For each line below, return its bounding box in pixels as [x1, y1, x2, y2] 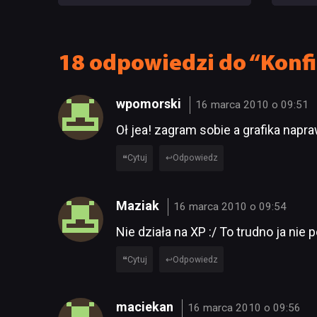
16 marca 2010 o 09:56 [188, 301, 301, 314]
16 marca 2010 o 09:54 [173, 200, 287, 213]
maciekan [116, 299, 176, 314]
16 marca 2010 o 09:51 [195, 98, 309, 112]
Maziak [116, 197, 162, 213]
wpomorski [116, 96, 184, 112]
